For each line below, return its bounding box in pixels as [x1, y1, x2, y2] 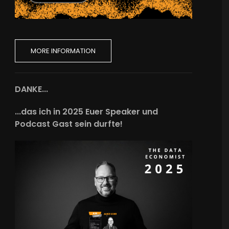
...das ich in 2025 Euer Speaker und [15, 106, 158, 118]
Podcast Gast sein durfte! [15, 118, 123, 130]
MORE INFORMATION [31, 46, 96, 56]
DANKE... [15, 83, 49, 96]
